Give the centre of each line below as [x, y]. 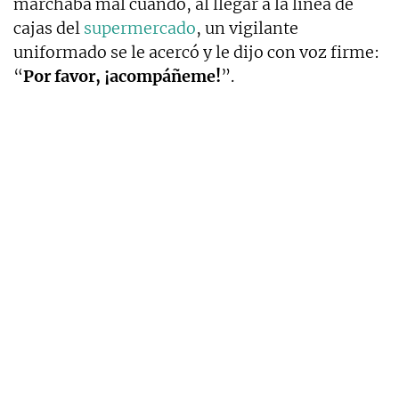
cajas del [49, 28]
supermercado [140, 28]
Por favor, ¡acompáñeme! [122, 77]
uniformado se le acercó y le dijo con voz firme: [196, 53]
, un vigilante [247, 28]
